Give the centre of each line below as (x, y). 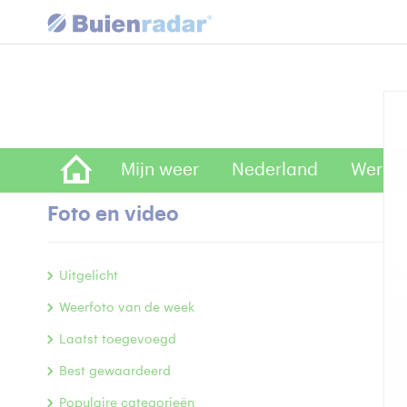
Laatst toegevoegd (118, 340)
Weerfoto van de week (127, 308)
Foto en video (113, 214)
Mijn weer (160, 169)
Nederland (275, 169)
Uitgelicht (89, 276)
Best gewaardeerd (115, 372)
